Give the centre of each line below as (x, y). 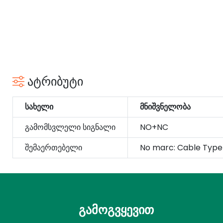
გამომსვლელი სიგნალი (70, 127)
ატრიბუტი (54, 81)
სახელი (39, 107)
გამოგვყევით (116, 210)
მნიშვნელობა (165, 107)
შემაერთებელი (54, 148)
